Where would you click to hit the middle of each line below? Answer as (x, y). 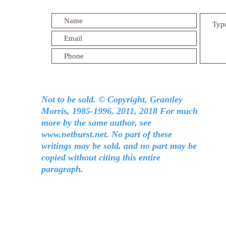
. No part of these (139, 134)
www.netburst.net (74, 134)
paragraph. (62, 169)
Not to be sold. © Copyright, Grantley (112, 99)
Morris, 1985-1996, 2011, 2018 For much (120, 111)
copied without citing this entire (101, 157)
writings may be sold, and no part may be (119, 146)
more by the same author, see (96, 123)
